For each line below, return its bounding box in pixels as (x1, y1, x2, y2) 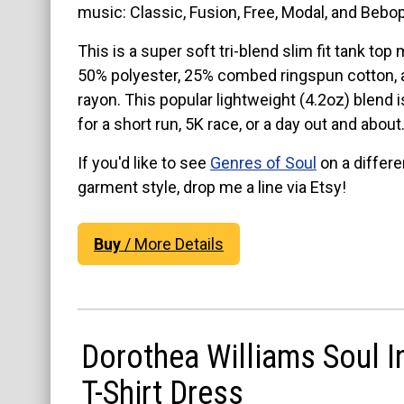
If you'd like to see (78, 152, 210, 172)
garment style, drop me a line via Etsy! (78, 177, 346, 197)
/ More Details (121, 234, 224, 254)
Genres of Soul (210, 152, 317, 172)
